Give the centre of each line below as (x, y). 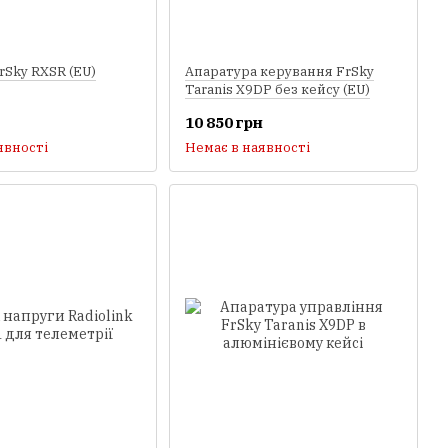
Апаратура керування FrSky (279, 71)
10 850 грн (223, 123)
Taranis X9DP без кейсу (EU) (277, 89)
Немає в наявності (247, 148)
